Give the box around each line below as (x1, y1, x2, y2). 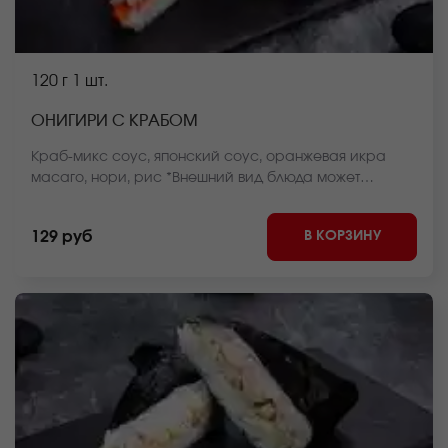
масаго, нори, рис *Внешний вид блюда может (31, 171, 360, 185)
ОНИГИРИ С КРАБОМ (31, 113, 198, 129)
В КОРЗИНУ (303, 228, 381, 243)
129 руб (31, 229, 92, 245)
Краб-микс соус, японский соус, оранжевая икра (31, 150, 386, 164)
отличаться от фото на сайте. (31, 192, 235, 206)
